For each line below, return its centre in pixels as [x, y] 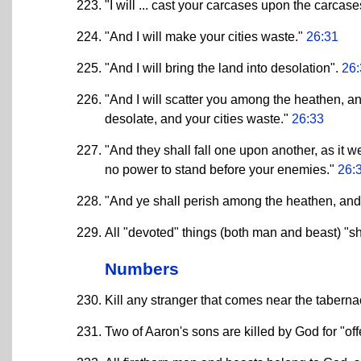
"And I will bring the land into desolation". [223, 68]
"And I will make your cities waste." [205, 36]
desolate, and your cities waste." [198, 118]
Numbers [142, 268]
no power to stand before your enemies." [221, 169]
